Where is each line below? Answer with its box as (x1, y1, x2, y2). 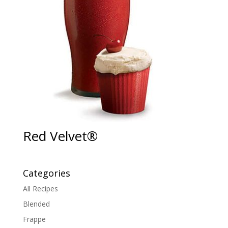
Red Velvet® (22, 127, 98, 146)
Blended (22, 199, 50, 209)
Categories (22, 167, 70, 180)
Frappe (22, 214, 46, 224)
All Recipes (22, 184, 58, 194)
